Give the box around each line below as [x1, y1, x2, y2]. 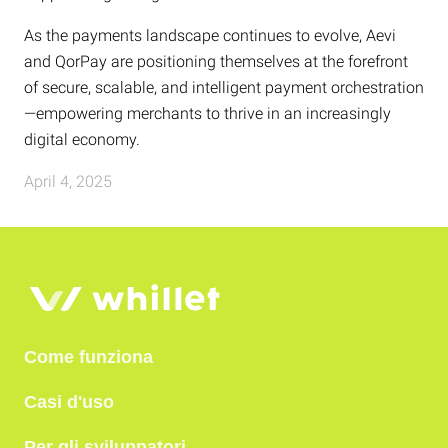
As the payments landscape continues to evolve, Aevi [24, 25, 396, 45]
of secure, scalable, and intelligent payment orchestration [24, 77, 424, 97]
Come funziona [24, 347, 153, 367]
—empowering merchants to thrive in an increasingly [24, 103, 391, 123]
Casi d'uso [24, 392, 114, 412]
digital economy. [24, 129, 140, 149]
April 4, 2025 [24, 171, 112, 191]
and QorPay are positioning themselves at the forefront [24, 51, 408, 71]
